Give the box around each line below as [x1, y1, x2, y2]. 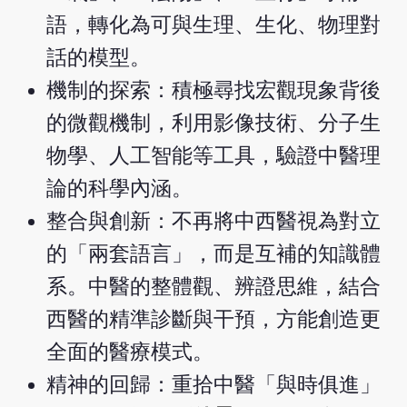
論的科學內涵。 [46, 177, 194, 201]
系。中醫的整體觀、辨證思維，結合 [46, 275, 382, 299]
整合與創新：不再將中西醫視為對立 [46, 210, 382, 233]
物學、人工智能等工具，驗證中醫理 [46, 144, 382, 168]
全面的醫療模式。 [46, 341, 214, 364]
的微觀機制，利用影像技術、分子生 [46, 112, 382, 135]
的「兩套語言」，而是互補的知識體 [46, 243, 382, 266]
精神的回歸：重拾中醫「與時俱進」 [46, 373, 382, 397]
